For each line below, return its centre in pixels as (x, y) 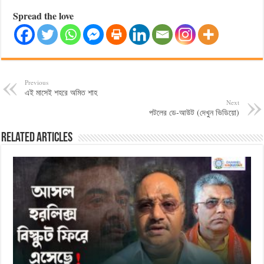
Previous (37, 82)
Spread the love (44, 15)
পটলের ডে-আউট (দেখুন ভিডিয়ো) (194, 112)
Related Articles (37, 138)
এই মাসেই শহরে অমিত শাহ (61, 92)
